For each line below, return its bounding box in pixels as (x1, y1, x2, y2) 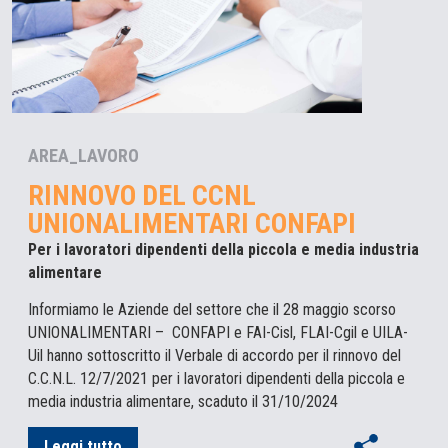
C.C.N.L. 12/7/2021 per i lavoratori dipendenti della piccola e (28, 368, 405, 388)
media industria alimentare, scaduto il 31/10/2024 (28, 391, 338, 411)
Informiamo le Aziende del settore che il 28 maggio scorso (28, 299, 396, 319)
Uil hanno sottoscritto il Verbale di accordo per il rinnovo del (28, 345, 401, 365)
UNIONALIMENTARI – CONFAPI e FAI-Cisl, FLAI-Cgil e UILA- (28, 322, 408, 342)
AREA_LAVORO (28, 144, 139, 166)
